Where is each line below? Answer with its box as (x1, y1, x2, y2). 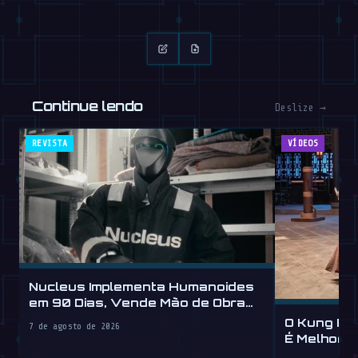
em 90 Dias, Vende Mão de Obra (29, 295, 245, 310)
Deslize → (275, 102, 326, 114)
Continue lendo (32, 97, 143, 115)
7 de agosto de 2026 (29, 320, 120, 332)
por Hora (29, 311, 89, 326)
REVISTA (32, 138, 68, 149)
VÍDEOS (288, 138, 319, 149)
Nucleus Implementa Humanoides (29, 279, 254, 294)
